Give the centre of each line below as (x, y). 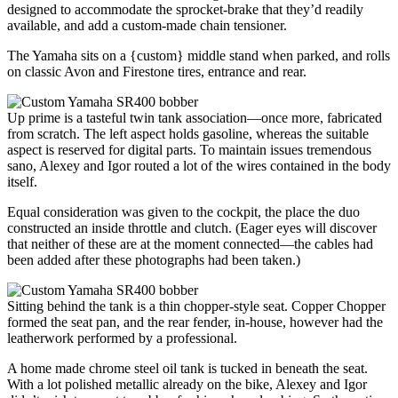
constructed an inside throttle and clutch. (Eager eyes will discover (192, 227)
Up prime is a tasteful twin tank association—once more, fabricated (195, 117)
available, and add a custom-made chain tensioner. (147, 25)
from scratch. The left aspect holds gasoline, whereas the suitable (188, 133)
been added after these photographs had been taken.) (154, 259)
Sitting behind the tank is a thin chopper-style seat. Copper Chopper (196, 306)
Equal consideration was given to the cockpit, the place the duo (183, 211)
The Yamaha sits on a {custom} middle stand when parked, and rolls (199, 55)
